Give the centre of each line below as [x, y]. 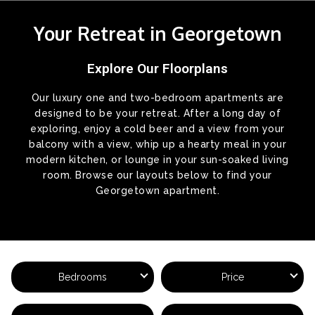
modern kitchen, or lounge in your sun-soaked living [157, 160]
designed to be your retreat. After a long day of [157, 114]
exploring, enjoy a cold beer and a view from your [157, 129]
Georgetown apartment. [157, 191]
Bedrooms [83, 277]
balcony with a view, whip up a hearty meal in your [157, 144]
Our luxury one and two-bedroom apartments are [157, 98]
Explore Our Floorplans [157, 68]
